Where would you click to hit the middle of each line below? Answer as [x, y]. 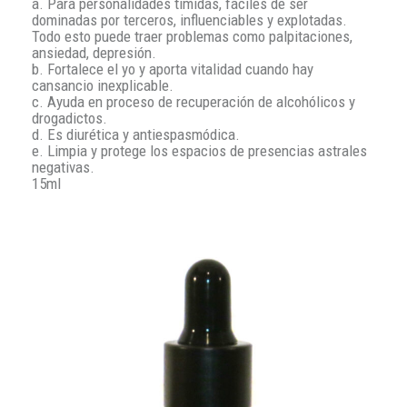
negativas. [63, 168]
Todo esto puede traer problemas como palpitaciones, [192, 37]
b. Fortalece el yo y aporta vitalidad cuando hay [173, 69]
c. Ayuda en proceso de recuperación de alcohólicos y [194, 102]
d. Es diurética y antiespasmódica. [136, 135]
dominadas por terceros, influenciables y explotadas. [189, 20]
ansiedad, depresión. [94, 53]
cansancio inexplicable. [103, 86]
